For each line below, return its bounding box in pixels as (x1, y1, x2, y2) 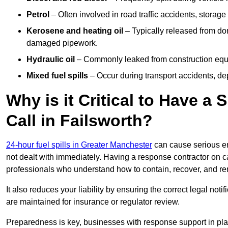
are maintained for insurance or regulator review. (6, 197, 180, 207)
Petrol (26, 10, 49, 19)
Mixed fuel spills (26, 71, 88, 80)
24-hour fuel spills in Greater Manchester (6, 140, 152, 150)
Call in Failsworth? (6, 111, 153, 130)
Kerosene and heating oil (26, 26, 123, 36)
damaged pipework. (26, 39, 98, 48)
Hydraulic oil (26, 55, 75, 64)
